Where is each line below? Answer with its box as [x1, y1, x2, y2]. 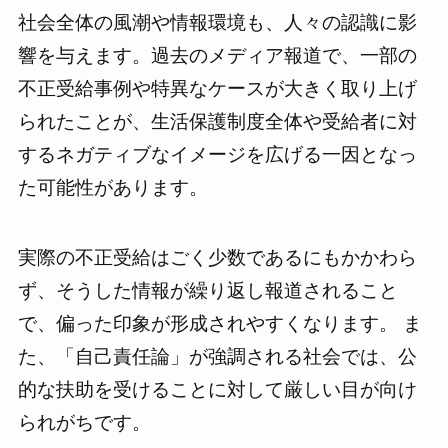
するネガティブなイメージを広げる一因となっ [17, 143, 417, 165]
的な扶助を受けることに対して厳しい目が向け [17, 379, 417, 401]
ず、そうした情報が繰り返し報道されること [17, 280, 398, 302]
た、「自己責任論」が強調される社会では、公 [17, 346, 417, 368]
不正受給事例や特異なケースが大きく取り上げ [17, 77, 417, 99]
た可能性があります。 [17, 176, 208, 198]
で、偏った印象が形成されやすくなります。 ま [17, 313, 422, 335]
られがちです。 [17, 412, 151, 434]
